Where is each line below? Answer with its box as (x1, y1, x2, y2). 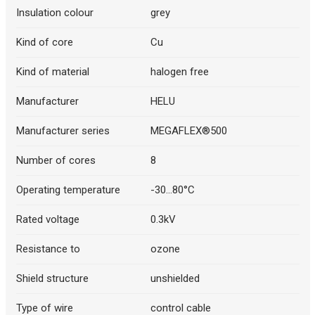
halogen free (150, 65, 209, 79)
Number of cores (15, 154, 96, 167)
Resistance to (15, 243, 80, 256)
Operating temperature (15, 184, 120, 197)
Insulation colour (15, 6, 94, 20)
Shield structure (15, 272, 89, 285)
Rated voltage (15, 213, 79, 226)
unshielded (150, 272, 200, 285)
